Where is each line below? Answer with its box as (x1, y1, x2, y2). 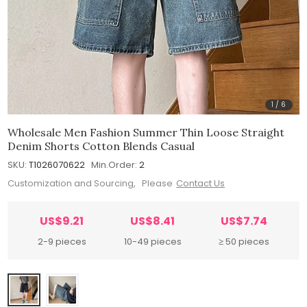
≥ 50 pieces (219, 235, 270, 249)
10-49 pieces (123, 235, 182, 249)
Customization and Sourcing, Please (8, 177, 173, 191)
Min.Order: (91, 158, 138, 171)
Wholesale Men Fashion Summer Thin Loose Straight (8, 125, 285, 139)
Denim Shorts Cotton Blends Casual (8, 138, 195, 153)
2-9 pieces (37, 235, 86, 249)
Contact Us (176, 177, 225, 191)
